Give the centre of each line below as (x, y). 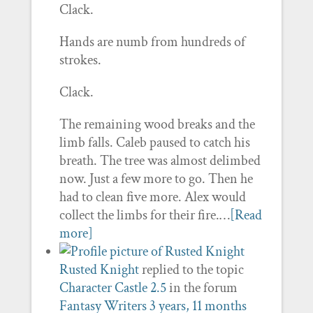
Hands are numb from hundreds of (152, 42)
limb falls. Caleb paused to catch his (154, 143)
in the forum (202, 288)
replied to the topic (191, 270)
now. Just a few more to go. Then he (156, 179)
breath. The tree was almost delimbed (160, 161)
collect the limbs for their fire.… (144, 215)
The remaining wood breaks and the (157, 124)
